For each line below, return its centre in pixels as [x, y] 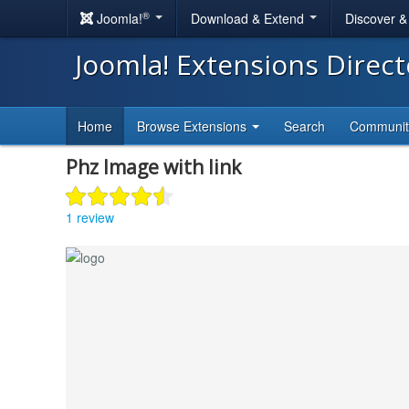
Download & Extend [249, 18]
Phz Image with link [153, 167]
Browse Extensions [194, 126]
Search [304, 126]
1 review [90, 217]
